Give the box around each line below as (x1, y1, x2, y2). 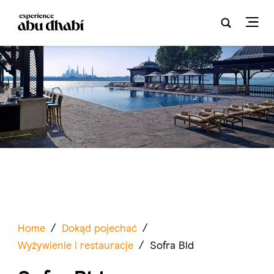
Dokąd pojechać (61, 221, 137, 234)
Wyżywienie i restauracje (17, 239, 133, 251)
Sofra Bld (149, 239, 194, 251)
